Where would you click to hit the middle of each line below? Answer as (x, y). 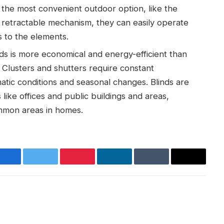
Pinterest (95, 163)
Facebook (24, 163)
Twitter (54, 163)
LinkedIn (131, 163)
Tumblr (165, 163)
